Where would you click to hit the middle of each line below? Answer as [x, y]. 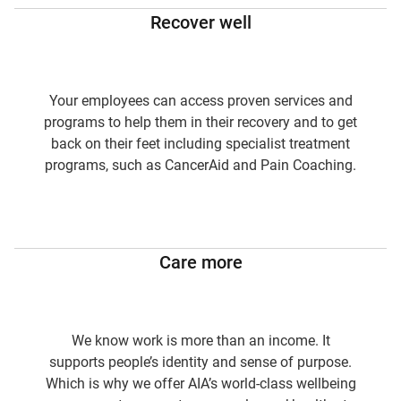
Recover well [200, 22]
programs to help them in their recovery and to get [200, 122]
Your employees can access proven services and [200, 101]
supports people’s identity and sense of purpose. [200, 362]
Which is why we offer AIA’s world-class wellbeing [200, 384]
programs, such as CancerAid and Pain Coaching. [200, 165]
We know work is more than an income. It [200, 341]
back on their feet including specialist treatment [200, 144]
